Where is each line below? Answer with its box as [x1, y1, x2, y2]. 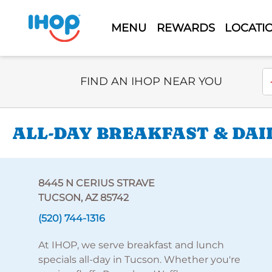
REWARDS [156, 21, 215, 35]
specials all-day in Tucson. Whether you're [38, 254, 240, 265]
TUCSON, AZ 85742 [38, 192, 129, 203]
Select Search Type [80, 69, 171, 80]
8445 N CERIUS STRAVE [38, 177, 155, 189]
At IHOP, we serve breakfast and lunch [38, 239, 224, 251]
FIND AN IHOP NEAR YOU [80, 75, 222, 88]
